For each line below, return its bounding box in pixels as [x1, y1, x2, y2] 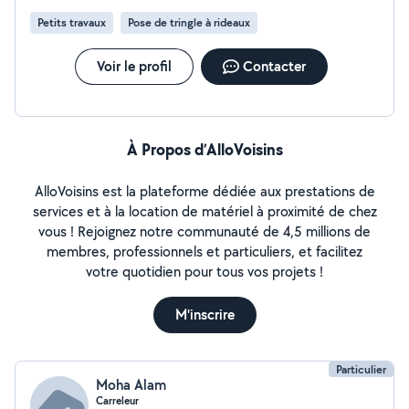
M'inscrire [174, 305, 235, 324]
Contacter [242, 57, 306, 76]
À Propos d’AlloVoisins [126, 138, 283, 161]
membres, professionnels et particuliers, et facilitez [47, 242, 362, 261]
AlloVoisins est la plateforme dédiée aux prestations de [34, 182, 375, 201]
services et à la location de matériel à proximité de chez [32, 202, 377, 221]
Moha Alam [96, 375, 166, 394]
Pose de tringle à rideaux [128, 15, 250, 30]
